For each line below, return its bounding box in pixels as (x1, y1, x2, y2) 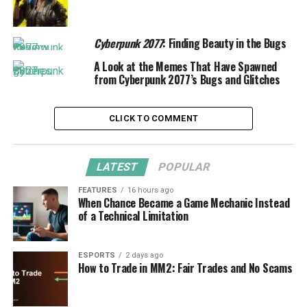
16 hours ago (127, 185, 173, 195)
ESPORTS (77, 250, 115, 260)
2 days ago (125, 250, 163, 260)
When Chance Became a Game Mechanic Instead (77, 194, 290, 211)
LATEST (95, 160, 140, 173)
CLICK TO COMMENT (108, 112, 199, 123)
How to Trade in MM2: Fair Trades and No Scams (77, 259, 293, 276)
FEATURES (77, 185, 117, 195)
